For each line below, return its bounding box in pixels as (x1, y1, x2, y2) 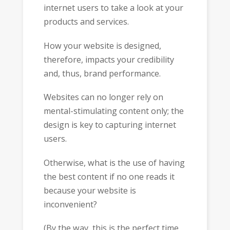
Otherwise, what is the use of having (43, 157, 185, 168)
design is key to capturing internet (43, 119, 176, 131)
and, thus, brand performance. (43, 67, 161, 79)
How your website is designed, (43, 40, 161, 51)
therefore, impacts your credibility (43, 53, 174, 65)
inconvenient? (43, 198, 97, 210)
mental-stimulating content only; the (43, 105, 184, 117)
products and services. (43, 16, 129, 28)
